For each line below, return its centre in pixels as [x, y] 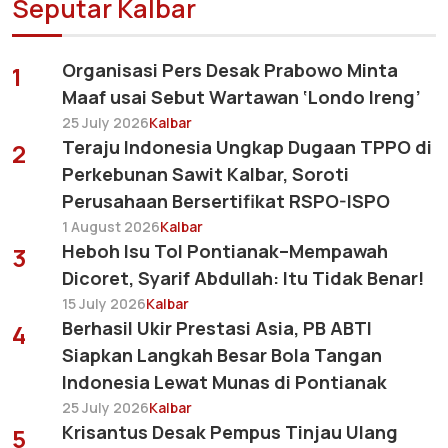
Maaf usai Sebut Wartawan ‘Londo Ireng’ [241, 97]
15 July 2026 [104, 304]
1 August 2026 [111, 227]
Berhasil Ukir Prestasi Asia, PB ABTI [217, 328]
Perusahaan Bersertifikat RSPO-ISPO [226, 201]
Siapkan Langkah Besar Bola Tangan [222, 355]
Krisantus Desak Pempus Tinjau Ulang [230, 432]
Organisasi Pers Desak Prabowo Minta [230, 70]
